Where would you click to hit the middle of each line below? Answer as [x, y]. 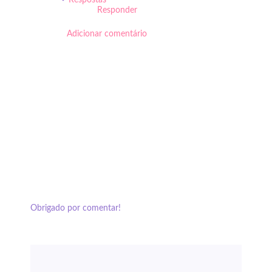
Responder [117, 10]
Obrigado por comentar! [76, 208]
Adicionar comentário [107, 34]
